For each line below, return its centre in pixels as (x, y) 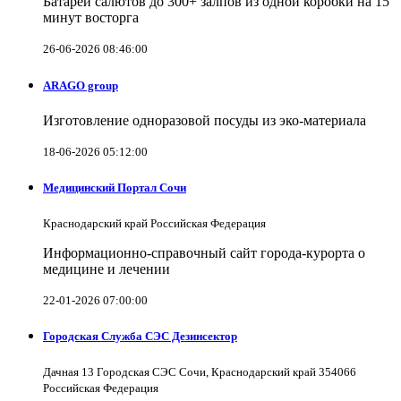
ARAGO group (81, 85)
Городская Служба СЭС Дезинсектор (140, 337)
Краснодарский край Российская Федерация (154, 224)
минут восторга (91, 18)
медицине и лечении (107, 269)
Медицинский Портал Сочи (115, 187)
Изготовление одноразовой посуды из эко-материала (205, 120)
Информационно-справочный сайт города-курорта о (204, 253)
